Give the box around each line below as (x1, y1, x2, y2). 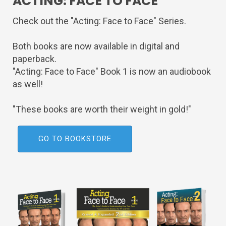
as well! (13, 78, 43, 89)
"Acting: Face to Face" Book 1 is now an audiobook (13, 66, 211, 77)
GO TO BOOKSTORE (38, 134, 111, 143)
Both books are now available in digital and (13, 40, 180, 51)
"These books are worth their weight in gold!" (13, 103, 191, 115)
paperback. (13, 53, 56, 64)
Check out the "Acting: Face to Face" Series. (13, 15, 186, 26)
